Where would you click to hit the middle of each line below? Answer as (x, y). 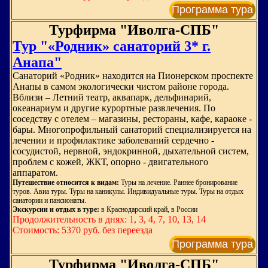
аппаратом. (35, 173)
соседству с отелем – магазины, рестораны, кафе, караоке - (132, 119)
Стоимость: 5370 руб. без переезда (83, 230)
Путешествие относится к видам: (66, 182)
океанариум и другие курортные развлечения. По (114, 108)
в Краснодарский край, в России (149, 209)
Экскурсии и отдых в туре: (57, 209)
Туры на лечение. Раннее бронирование (178, 182)
